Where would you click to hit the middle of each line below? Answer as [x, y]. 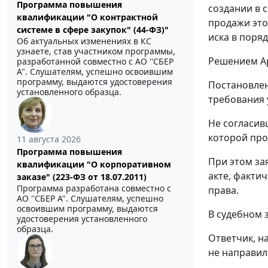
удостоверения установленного [82, 218]
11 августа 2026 [49, 139]
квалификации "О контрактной [87, 17]
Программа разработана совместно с [94, 188]
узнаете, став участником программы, [96, 51]
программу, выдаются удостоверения [95, 81]
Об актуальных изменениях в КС [84, 41]
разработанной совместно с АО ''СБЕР [95, 61]
